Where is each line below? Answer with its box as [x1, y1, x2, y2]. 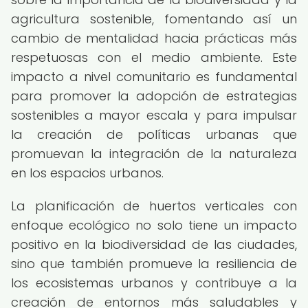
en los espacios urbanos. [11, 164, 164, 181]
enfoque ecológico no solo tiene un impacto [11, 217, 297, 234]
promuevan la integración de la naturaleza [11, 145, 297, 162]
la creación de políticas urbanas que [11, 126, 297, 143]
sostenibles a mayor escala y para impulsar [11, 107, 297, 124]
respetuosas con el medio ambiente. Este [11, 49, 297, 66]
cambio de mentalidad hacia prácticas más [11, 30, 297, 47]
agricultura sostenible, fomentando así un [11, 10, 297, 27]
